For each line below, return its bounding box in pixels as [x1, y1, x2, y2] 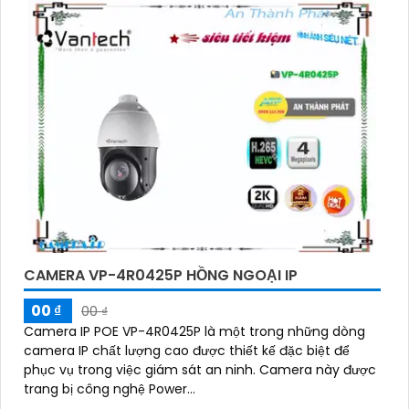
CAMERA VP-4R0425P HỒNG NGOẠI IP [24, 264, 298, 286]
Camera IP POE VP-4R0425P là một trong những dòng [24, 321, 365, 341]
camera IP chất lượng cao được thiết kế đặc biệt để [24, 341, 350, 360]
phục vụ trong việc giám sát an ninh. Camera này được [24, 360, 259, 379]
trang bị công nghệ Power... [24, 379, 195, 398]
